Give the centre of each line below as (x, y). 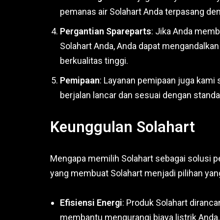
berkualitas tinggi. (94, 61)
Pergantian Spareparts (106, 31)
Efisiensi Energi (91, 203)
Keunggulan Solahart (123, 127)
